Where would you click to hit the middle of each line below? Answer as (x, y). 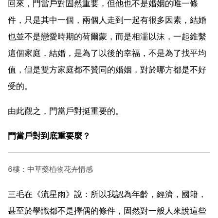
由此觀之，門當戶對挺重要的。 (66, 111)
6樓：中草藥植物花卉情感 (50, 169)
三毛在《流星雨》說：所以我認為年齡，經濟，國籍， (107, 194)
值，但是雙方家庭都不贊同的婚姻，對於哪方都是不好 (107, 69)
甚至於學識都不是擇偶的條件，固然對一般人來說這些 (107, 210)
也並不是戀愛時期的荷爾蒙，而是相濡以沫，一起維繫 (107, 36)
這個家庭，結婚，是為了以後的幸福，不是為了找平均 (107, 53)
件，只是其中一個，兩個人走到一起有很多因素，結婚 (107, 20)
